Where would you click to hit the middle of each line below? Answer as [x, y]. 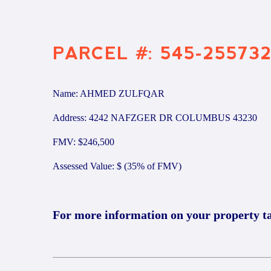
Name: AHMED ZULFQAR [109, 93]
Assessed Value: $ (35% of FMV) [117, 166]
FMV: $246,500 [83, 142]
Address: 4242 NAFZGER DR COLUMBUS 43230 [155, 118]
